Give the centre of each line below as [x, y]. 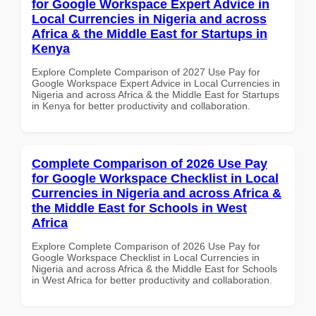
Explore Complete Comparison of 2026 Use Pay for [146, 246]
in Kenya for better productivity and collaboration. [141, 105]
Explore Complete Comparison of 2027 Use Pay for [146, 72]
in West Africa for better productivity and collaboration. [152, 280]
